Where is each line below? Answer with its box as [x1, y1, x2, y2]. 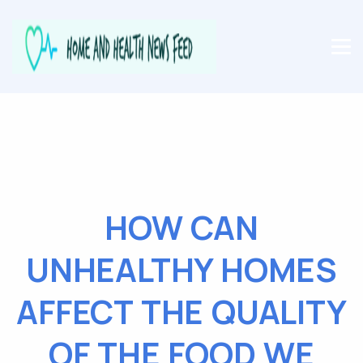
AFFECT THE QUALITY [16, 289, 347, 334]
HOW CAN [105, 205, 258, 250]
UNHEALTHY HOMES [26, 247, 337, 292]
